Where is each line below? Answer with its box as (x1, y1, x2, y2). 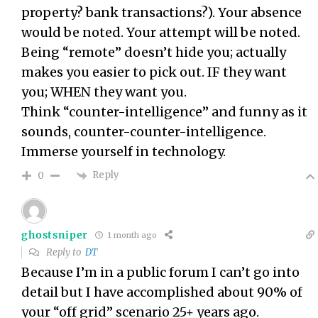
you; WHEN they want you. (21, 83, 187, 100)
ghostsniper (21, 228, 89, 241)
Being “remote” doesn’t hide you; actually (21, 43, 287, 60)
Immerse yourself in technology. (21, 143, 226, 160)
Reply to (44, 246, 86, 258)
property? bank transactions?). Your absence (21, 4, 302, 21)
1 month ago (106, 230, 158, 241)
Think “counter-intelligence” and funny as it (21, 103, 308, 120)
